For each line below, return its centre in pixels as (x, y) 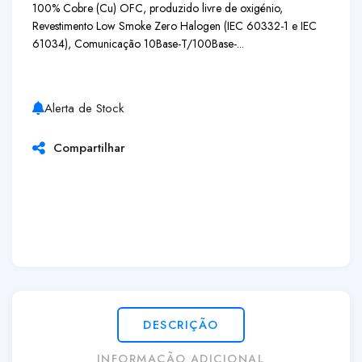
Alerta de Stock (84, 108)
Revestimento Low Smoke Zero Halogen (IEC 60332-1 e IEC (175, 26)
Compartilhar (85, 148)
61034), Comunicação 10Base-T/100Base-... (138, 44)
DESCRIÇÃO (181, 324)
